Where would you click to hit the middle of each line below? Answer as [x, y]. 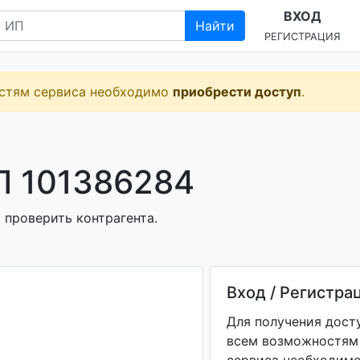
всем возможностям [292, 341]
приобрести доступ [237, 92]
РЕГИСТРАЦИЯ [303, 37]
